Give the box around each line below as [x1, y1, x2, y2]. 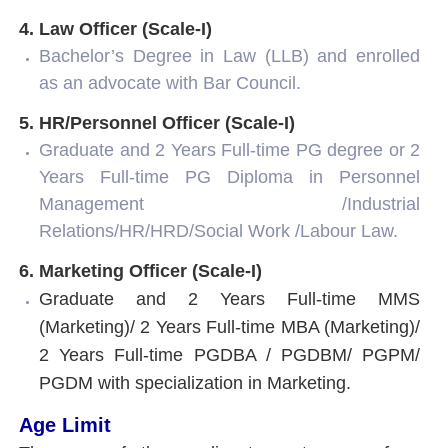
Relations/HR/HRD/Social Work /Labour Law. [39, 220, 398, 241]
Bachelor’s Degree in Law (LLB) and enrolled [39, 45, 420, 66]
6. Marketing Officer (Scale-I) [19, 260, 262, 281]
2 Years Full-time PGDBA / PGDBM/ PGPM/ [39, 344, 420, 365]
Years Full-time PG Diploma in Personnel [39, 166, 420, 187]
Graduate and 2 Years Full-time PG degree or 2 [39, 139, 420, 160]
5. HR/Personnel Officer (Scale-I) [19, 112, 295, 133]
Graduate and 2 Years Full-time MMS [39, 288, 420, 309]
